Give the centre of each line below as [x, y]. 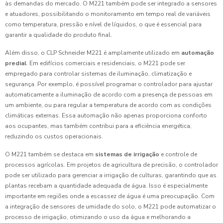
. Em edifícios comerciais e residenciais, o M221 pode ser [106, 63]
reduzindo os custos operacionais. [54, 137]
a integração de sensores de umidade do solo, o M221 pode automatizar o [111, 207]
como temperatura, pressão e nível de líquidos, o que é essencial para [103, 25]
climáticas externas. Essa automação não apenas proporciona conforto [106, 116]
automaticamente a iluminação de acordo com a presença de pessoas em [109, 95]
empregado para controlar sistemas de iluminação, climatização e [98, 74]
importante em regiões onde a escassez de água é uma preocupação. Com [110, 196]
